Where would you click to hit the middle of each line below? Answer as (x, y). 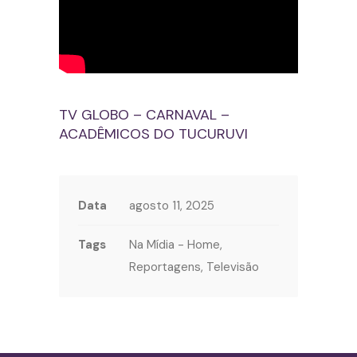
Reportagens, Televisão (194, 267)
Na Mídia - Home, (176, 245)
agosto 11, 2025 (172, 206)
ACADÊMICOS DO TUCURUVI (153, 134)
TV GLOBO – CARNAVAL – (144, 115)
